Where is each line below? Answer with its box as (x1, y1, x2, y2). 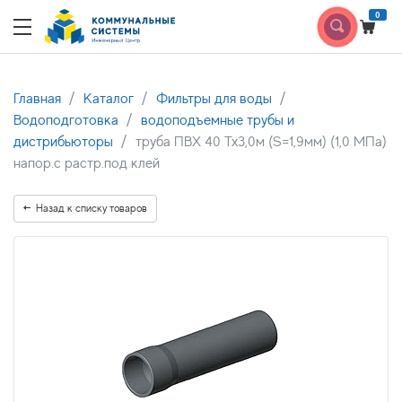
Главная (13, 91, 61, 107)
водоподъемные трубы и (141, 112, 294, 128)
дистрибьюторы (13, 134, 113, 150)
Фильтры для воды (156, 91, 272, 107)
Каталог (83, 91, 134, 107)
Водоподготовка (13, 112, 118, 128)
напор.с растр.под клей (13, 155, 160, 171)
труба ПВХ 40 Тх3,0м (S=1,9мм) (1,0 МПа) (135, 134, 387, 150)
